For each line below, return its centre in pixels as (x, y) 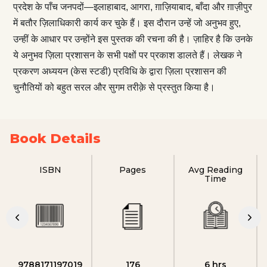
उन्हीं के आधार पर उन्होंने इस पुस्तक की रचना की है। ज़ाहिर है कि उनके (133, 39)
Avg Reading (216, 170)
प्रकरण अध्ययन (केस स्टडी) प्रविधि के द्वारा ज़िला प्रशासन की (119, 71)
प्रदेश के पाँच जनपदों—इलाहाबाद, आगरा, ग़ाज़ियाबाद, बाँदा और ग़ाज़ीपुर (132, 7)
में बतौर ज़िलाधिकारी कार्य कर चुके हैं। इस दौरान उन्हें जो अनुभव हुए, (127, 23)
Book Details (55, 138)
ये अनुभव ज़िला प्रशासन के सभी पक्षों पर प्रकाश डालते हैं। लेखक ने (127, 55)
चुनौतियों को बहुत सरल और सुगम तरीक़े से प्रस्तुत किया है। (114, 87)
